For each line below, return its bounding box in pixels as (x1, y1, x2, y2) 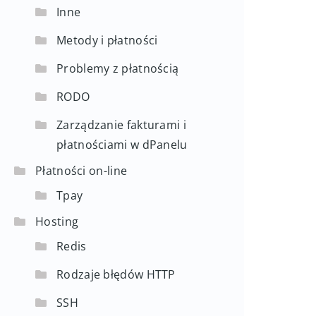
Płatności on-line (35, 163, 128, 178)
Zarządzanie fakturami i (56, 117, 186, 133)
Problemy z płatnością (56, 61, 179, 76)
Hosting (35, 214, 79, 229)
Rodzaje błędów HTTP (56, 267, 176, 282)
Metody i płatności (56, 32, 158, 48)
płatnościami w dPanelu (56, 137, 188, 152)
